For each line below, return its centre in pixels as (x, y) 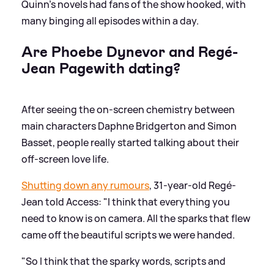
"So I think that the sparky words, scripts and (124, 261)
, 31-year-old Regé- (193, 186)
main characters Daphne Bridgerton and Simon (129, 126)
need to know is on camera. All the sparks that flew (136, 219)
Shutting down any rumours (85, 186)
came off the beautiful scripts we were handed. (128, 235)
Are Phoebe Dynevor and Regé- (130, 52)
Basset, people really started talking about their (130, 143)
